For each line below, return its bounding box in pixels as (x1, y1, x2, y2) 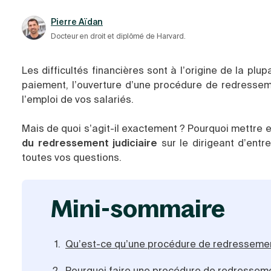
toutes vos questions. (22, 151, 124, 164)
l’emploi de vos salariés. (22, 93, 134, 106)
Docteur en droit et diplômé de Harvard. (51, 31, 186, 41)
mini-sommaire (73, 193, 225, 223)
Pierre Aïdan (51, 16, 103, 27)
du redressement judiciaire (22, 137, 158, 149)
